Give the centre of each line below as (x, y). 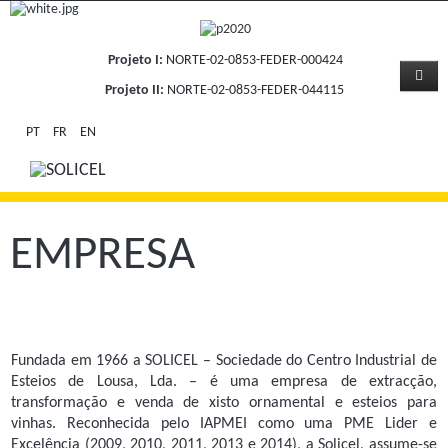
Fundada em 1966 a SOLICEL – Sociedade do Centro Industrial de (224, 361)
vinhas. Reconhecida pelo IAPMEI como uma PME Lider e (224, 424)
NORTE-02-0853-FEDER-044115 (255, 90)
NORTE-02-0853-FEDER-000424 (254, 60)
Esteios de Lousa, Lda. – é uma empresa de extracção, (224, 382)
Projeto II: (134, 90)
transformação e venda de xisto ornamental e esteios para (224, 403)
